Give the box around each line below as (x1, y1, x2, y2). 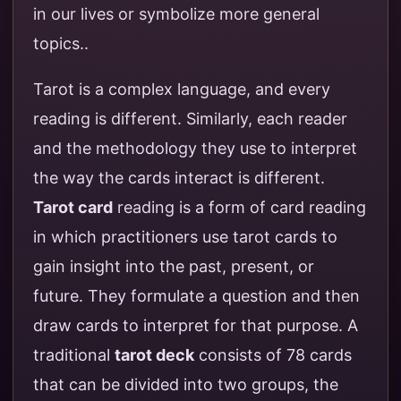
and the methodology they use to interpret (33, 139, 357, 158)
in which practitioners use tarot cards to (33, 227, 337, 247)
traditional (33, 346, 115, 365)
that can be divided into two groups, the (33, 375, 338, 395)
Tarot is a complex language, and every (33, 80, 330, 99)
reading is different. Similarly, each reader (33, 109, 347, 129)
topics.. (33, 34, 89, 54)
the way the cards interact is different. (33, 168, 325, 188)
